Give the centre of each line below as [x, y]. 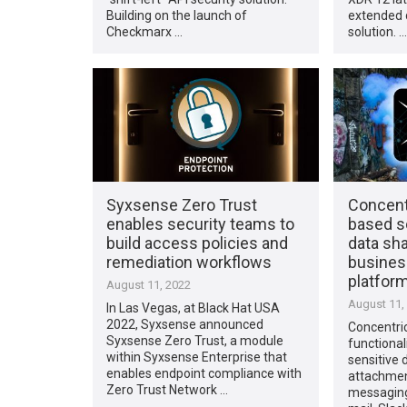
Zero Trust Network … [168, 389]
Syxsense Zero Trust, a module [195, 340]
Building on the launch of [177, 15]
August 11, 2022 [149, 284]
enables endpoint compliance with [204, 373]
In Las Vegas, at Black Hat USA [194, 308]
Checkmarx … [145, 31]
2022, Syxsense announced [185, 324]
